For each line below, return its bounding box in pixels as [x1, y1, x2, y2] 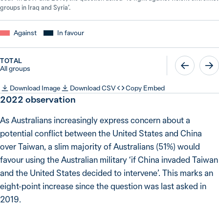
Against [14, 28, 37, 37]
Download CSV [70, 83, 116, 92]
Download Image [10, 83, 60, 92]
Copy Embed [126, 83, 165, 92]
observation [23, 94, 76, 105]
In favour [57, 28, 84, 37]
